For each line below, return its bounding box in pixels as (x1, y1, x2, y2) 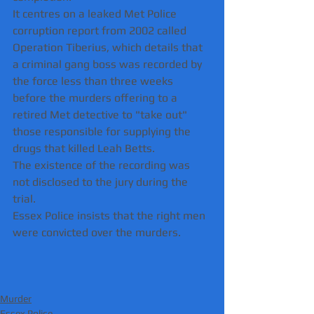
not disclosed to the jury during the (13, 175, 191, 189)
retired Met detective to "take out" (13, 107, 190, 121)
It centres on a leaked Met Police (13, 6, 179, 20)
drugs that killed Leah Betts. (13, 141, 155, 155)
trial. (13, 191, 39, 205)
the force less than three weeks (13, 74, 176, 88)
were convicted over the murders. (13, 225, 181, 239)
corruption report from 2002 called (13, 23, 189, 37)
